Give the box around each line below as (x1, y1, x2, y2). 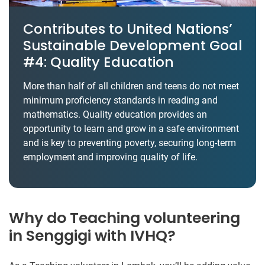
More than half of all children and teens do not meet (23, 80, 239, 92)
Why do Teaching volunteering (9, 207, 240, 228)
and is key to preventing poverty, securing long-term (23, 137, 236, 148)
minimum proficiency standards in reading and (23, 94, 218, 106)
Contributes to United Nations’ (23, 18, 232, 38)
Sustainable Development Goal (23, 35, 242, 55)
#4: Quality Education (23, 51, 174, 72)
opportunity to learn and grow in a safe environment (23, 122, 239, 134)
